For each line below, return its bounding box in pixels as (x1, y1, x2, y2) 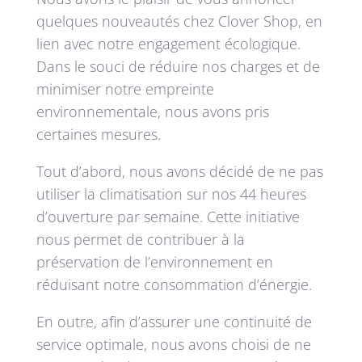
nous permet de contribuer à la (36, 229, 245, 250)
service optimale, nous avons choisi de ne (36, 335, 311, 355)
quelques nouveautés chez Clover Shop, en (36, 11, 322, 32)
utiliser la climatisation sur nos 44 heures (36, 184, 306, 204)
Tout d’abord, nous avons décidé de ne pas (36, 162, 323, 182)
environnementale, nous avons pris (36, 102, 269, 122)
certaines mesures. (36, 124, 161, 145)
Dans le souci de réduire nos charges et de (36, 57, 320, 77)
